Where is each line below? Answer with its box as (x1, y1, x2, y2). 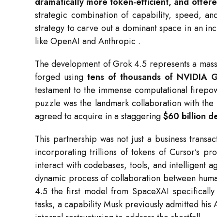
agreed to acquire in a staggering (35, 110, 163, 123)
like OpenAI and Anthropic (35, 35, 138, 48)
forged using (35, 71, 87, 84)
